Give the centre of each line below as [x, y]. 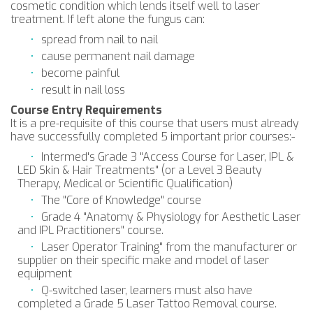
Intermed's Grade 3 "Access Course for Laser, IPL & [167, 157]
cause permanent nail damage [118, 56]
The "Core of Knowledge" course [121, 200]
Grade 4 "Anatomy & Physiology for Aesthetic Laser [170, 217]
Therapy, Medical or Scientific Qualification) [126, 183]
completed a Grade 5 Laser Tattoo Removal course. [147, 304]
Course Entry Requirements [86, 110]
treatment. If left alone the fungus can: [108, 19]
